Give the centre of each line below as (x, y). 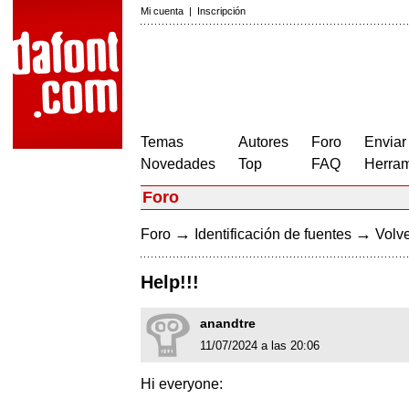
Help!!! (170, 283)
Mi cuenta (162, 11)
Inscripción (221, 11)
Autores (263, 142)
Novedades (178, 164)
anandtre (228, 324)
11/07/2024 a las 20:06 (260, 346)
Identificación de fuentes (273, 234)
